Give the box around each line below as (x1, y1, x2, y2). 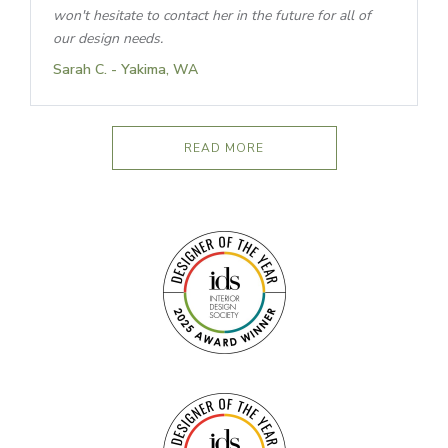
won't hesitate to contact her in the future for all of (53, 6, 371, 26)
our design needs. (53, 29, 163, 49)
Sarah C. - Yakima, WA (53, 60, 198, 80)
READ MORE (184, 140, 264, 157)
